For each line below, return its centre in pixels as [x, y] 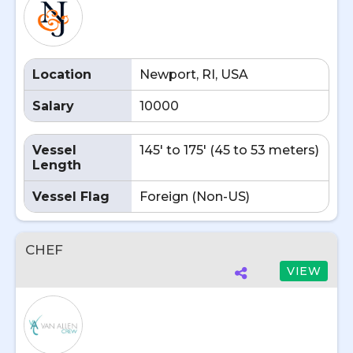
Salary [53, 106]
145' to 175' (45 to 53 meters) [229, 150]
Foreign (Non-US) [195, 197]
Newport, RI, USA [194, 74]
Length [57, 165]
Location [62, 74]
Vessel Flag [71, 197]
